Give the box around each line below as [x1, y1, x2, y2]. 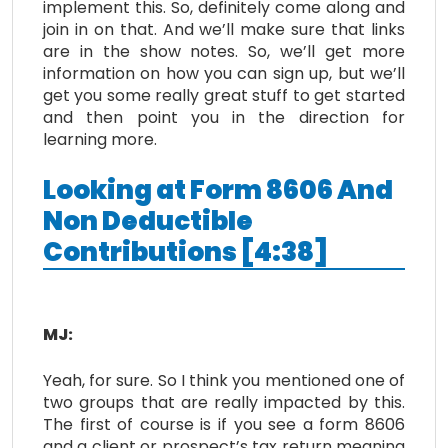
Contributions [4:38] [43, 233, 328, 270]
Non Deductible [43, 202, 253, 239]
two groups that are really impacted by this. [43, 390, 405, 414]
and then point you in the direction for [43, 105, 405, 129]
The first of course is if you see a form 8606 [43, 412, 405, 436]
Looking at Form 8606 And [43, 171, 393, 208]
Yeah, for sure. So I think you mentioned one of [43, 368, 405, 392]
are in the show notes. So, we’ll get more [43, 39, 405, 63]
